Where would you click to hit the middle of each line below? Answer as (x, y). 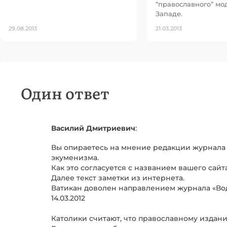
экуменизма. (75, 158)
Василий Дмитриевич (93, 128)
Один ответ (65, 93)
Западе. (169, 14)
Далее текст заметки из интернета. (118, 178)
